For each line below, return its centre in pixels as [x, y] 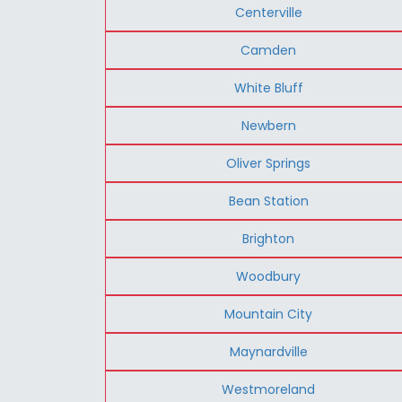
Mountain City [269, 314]
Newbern [268, 125]
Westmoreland [269, 389]
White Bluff [268, 87]
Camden [269, 50]
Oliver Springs [269, 163]
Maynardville [268, 351]
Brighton [269, 238]
